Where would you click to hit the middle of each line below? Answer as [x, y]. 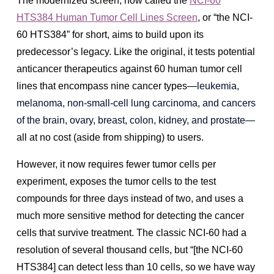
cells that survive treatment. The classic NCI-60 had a [131, 232]
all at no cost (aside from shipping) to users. [110, 137]
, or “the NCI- [225, 17]
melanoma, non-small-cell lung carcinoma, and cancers [136, 103]
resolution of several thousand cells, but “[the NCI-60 [130, 250]
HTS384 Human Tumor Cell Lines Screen [107, 17]
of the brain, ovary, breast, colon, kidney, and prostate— [136, 120]
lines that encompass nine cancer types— [107, 86]
